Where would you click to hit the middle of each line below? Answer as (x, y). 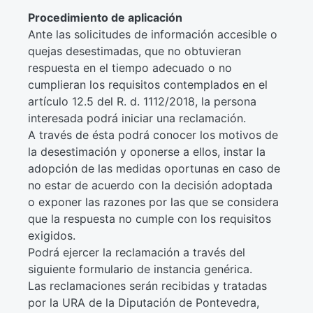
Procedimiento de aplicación (105, 17)
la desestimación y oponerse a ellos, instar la (146, 152)
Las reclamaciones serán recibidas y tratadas (147, 286)
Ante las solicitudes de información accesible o (152, 34)
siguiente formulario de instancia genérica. (140, 269)
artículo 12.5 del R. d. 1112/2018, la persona (142, 101)
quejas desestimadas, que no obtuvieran (134, 51)
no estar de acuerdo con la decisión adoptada (150, 185)
